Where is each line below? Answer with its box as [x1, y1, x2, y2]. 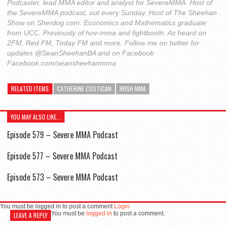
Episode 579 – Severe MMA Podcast [7, 128, 118, 141]
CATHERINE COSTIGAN [57, 84, 111, 93]
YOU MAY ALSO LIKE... [11, 112, 61, 121]
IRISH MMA [120, 84, 146, 93]
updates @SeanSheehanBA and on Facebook [7, 48, 154, 57]
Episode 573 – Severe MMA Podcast [7, 171, 118, 184]
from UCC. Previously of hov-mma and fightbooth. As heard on [7, 28, 206, 37]
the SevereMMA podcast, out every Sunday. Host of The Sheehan [7, 8, 217, 17]
